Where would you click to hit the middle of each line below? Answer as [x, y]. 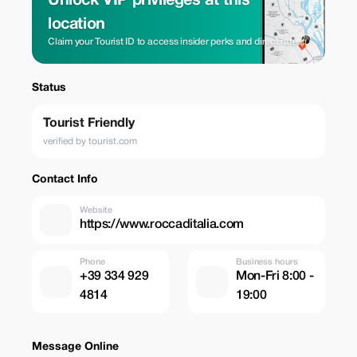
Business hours [267, 262]
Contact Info [65, 180]
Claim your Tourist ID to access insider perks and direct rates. [176, 42]
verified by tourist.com [90, 141]
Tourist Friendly [89, 124]
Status [49, 88]
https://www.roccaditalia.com [162, 224]
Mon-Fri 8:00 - [275, 277]
